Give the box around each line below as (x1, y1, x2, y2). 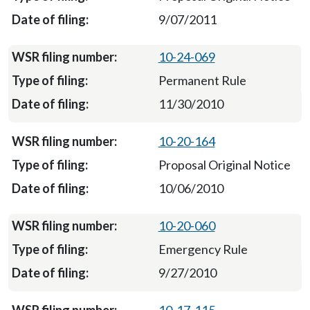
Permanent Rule (158, 73, 246, 88)
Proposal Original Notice (158, 157, 291, 172)
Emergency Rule (158, 241, 248, 257)
